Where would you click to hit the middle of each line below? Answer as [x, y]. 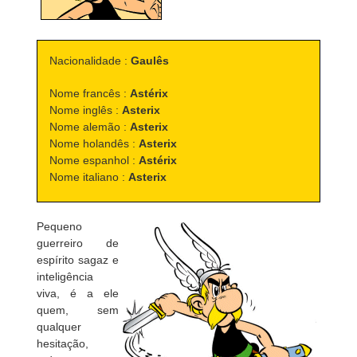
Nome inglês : [85, 110]
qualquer [59, 327]
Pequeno [59, 226]
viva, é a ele [78, 293]
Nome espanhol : [94, 160]
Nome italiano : [88, 177]
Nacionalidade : [90, 61]
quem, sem [78, 310]
